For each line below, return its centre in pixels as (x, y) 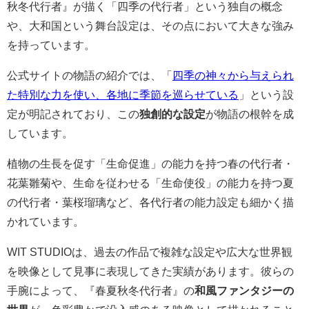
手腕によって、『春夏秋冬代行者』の (101, 290)
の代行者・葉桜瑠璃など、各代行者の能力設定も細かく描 (150, 202)
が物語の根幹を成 (250, 113)
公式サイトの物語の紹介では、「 (90, 75)
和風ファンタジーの (244, 290)
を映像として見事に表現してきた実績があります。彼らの (150, 271)
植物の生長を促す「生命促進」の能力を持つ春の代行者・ (150, 163)
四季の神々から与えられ (233, 75)
